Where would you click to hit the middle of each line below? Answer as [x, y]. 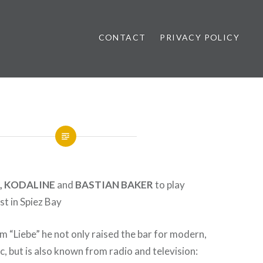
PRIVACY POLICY [200, 37]
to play [169, 185]
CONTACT [122, 37]
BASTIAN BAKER [114, 185]
